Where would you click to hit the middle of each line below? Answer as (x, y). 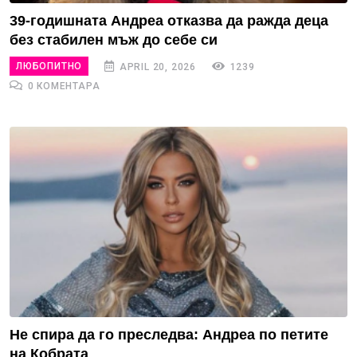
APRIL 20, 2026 (157, 67)
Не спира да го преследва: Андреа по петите (169, 334)
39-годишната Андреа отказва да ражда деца (169, 21)
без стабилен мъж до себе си (114, 40)
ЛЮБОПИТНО (49, 66)
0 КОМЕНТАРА (62, 86)
